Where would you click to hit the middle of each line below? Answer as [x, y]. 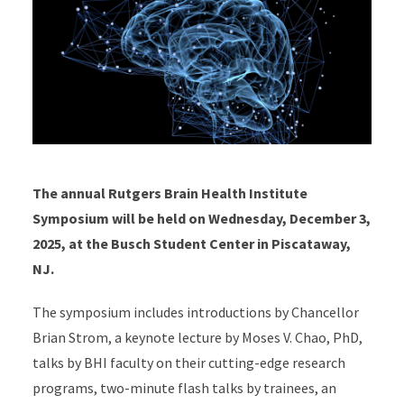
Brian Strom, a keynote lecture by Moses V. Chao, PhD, [197, 337]
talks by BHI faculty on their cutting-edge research [188, 362]
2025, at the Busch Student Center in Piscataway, [191, 243]
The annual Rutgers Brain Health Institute [170, 193]
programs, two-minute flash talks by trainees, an [184, 387]
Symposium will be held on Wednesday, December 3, [201, 218]
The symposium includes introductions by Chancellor [195, 312]
